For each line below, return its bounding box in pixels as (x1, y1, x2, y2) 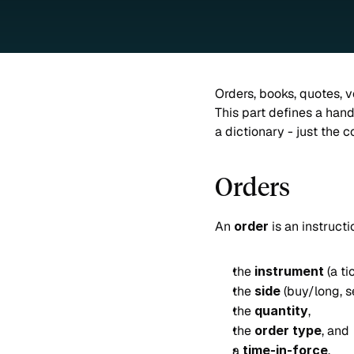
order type (254, 322, 322, 338)
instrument (254, 263, 324, 279)
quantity (254, 303, 308, 318)
